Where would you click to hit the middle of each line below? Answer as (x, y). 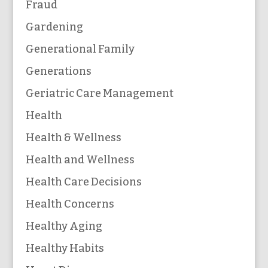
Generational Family (80, 49)
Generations (58, 71)
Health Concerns (70, 204)
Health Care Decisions (83, 182)
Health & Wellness (73, 137)
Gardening (54, 27)
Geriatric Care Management (99, 93)
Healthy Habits (65, 248)
